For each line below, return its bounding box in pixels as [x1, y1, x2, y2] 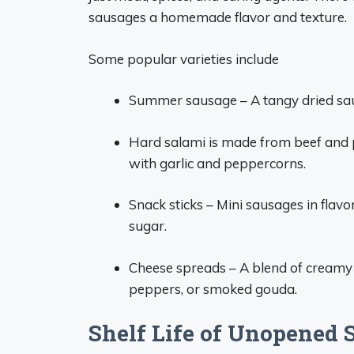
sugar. [129, 217, 167, 234]
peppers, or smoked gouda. [129, 280, 297, 297]
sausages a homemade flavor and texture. [88, 9, 347, 25]
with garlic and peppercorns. [129, 154, 306, 171]
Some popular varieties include [88, 50, 279, 67]
